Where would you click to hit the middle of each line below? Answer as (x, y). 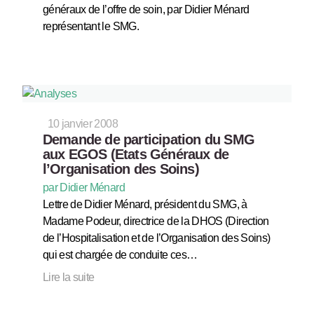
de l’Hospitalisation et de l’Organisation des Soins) (156, 238)
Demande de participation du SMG (148, 139)
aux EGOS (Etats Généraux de (136, 154)
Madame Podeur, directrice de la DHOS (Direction (156, 221)
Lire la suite (68, 277)
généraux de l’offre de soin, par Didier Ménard (146, 9)
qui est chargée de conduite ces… (120, 254)
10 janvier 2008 (82, 123)
